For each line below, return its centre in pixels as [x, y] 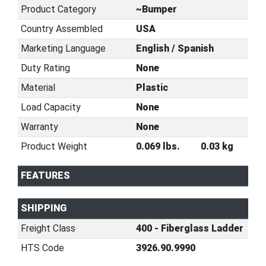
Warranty [39, 127]
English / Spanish [175, 48]
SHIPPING [43, 208]
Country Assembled [61, 29]
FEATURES [45, 175]
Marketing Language [63, 48]
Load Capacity [50, 107]
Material [38, 88]
